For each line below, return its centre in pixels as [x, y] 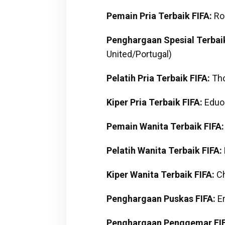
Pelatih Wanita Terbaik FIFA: [164, 150]
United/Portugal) [139, 54]
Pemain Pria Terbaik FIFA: [159, 16]
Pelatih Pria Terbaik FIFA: [158, 78]
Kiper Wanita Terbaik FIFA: [160, 174]
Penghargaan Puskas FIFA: [161, 198]
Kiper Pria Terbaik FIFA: [154, 102]
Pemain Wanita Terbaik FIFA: [165, 126]
